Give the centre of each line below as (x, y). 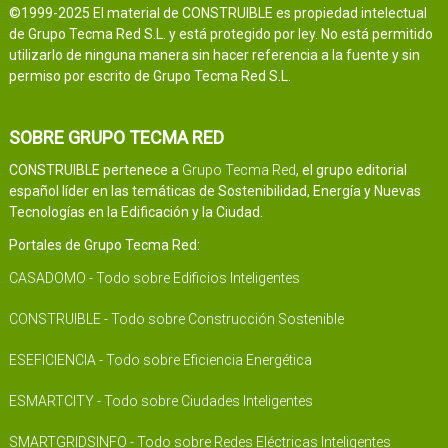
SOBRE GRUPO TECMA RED (116, 138)
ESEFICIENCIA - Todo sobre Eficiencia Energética (160, 360)
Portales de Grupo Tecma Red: (104, 245)
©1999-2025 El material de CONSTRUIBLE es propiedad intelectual (217, 13)
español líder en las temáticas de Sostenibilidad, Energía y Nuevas (214, 191)
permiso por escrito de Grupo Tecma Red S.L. (149, 76)
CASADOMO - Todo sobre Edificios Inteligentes (154, 278)
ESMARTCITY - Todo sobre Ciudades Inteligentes (160, 401)
